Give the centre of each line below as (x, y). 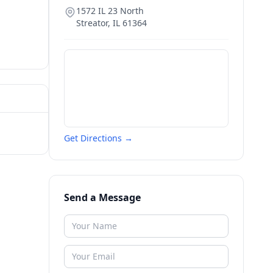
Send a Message (102, 197)
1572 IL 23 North (110, 11)
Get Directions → (98, 138)
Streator (92, 23)
